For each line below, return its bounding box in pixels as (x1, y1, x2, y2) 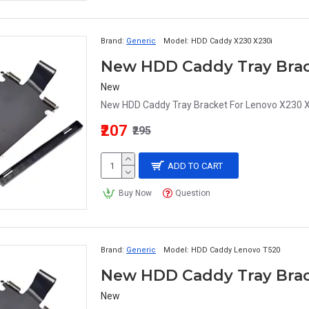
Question (175, 188, 211, 198)
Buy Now (118, 188, 152, 198)
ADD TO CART (168, 160, 223, 171)
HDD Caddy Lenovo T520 (191, 246, 280, 255)
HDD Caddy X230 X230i (191, 37, 272, 46)
